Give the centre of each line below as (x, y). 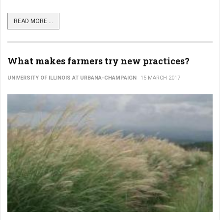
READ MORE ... (33, 21)
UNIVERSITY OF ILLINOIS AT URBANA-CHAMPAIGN (72, 78)
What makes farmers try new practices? (98, 61)
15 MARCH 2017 (160, 78)
